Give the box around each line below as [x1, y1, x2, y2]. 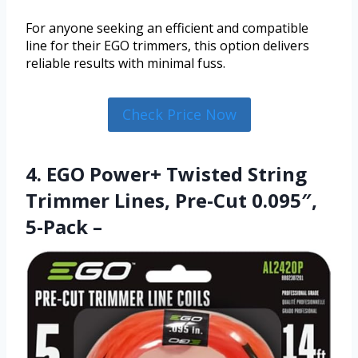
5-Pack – [26, 213, 102, 240]
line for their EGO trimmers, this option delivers [26, 37, 309, 55]
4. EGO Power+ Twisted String [26, 160, 307, 187]
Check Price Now [121, 105, 237, 125]
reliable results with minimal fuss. [26, 54, 225, 73]
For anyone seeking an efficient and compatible [26, 19, 308, 38]
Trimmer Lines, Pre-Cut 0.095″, [26, 186, 317, 213]
